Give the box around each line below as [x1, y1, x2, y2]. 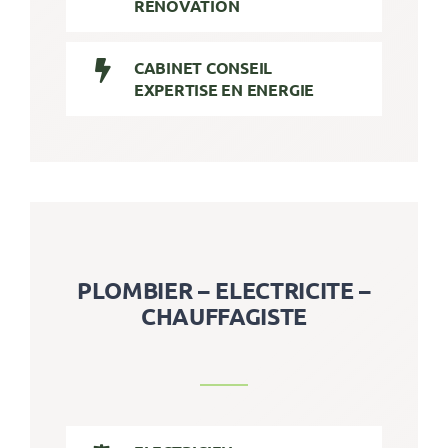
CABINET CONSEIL [133, 57, 273, 79]
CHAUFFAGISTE [141, 302, 307, 332]
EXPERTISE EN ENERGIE [133, 79, 315, 101]
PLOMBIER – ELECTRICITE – [77, 276, 371, 306]
